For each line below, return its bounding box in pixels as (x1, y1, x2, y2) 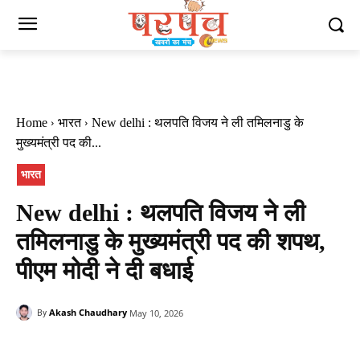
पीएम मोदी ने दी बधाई (16, 256, 193, 284)
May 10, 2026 (129, 306, 183, 319)
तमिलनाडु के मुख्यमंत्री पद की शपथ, (16, 227, 325, 255)
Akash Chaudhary (49, 305, 127, 318)
